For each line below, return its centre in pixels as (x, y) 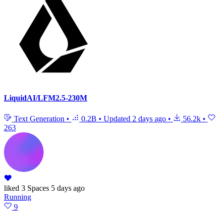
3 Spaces (34, 188)
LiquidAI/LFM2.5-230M (46, 98)
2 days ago (149, 118)
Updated (118, 118)
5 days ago (68, 188)
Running (18, 197)
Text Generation (39, 118)
